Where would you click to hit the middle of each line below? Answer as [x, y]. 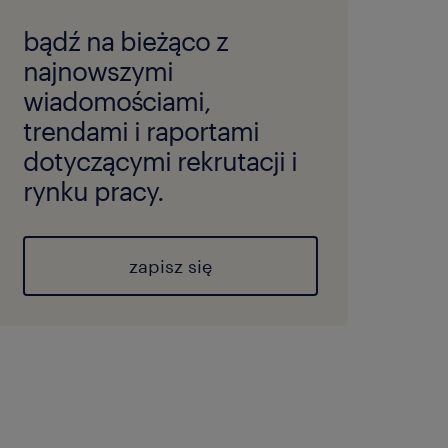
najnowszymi [97, 70]
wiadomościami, [116, 100]
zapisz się [170, 266]
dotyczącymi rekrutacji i [159, 160]
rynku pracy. [93, 190]
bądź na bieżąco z [125, 40]
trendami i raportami [140, 130]
